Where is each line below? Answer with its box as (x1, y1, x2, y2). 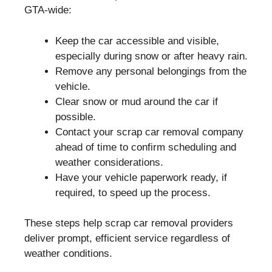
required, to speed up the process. (55, 186, 211, 199)
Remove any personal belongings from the (55, 65, 246, 77)
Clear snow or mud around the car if (55, 95, 218, 107)
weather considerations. (55, 156, 163, 168)
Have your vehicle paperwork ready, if (55, 171, 227, 183)
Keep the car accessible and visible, (55, 35, 219, 47)
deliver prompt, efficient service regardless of (24, 233, 230, 244)
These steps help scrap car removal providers (24, 217, 233, 229)
